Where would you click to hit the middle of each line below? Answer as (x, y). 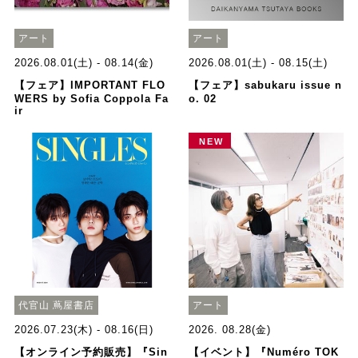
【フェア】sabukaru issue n (266, 86)
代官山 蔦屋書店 (56, 305)
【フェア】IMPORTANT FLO (89, 86)
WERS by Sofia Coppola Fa (91, 99)
